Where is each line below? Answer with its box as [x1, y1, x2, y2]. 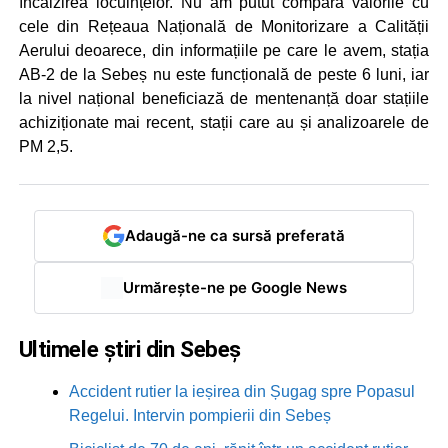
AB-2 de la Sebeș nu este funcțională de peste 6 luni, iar [18, 65, 430, 83]
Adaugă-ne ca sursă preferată [124, 226, 345, 246]
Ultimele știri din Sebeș [18, 335, 241, 362]
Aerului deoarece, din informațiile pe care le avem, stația [18, 41, 430, 59]
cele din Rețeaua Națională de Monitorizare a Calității [18, 17, 430, 35]
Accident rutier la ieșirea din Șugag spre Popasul [68, 382, 415, 400]
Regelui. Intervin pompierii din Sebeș [68, 406, 331, 424]
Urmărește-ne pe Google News [122, 278, 347, 298]
